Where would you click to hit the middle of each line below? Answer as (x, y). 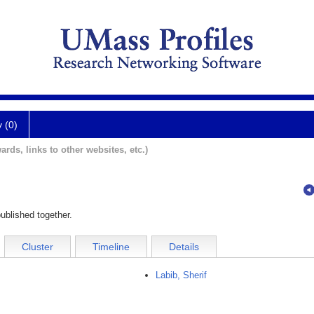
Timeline (111, 247)
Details (184, 247)
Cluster (37, 247)
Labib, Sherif (181, 275)
